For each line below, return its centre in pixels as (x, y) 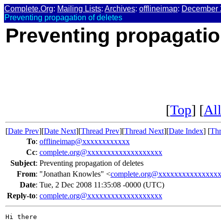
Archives (120, 9)
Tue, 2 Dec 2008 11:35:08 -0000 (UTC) (102, 185)
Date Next (60, 131)
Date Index (186, 131)
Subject (23, 163)
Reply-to (21, 196)
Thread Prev (100, 131)
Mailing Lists (79, 9)
